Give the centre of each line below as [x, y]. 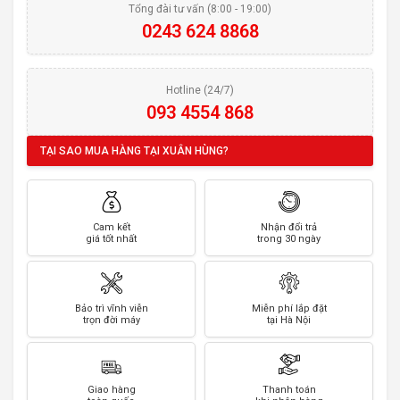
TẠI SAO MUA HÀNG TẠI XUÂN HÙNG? [134, 151]
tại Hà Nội [289, 321]
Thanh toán [289, 390]
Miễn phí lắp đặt [289, 309]
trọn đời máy [111, 321]
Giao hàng [111, 390]
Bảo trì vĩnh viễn [111, 309]
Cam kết [111, 228]
